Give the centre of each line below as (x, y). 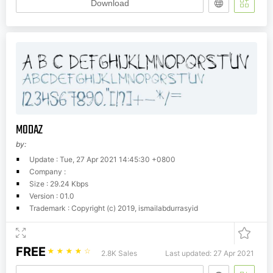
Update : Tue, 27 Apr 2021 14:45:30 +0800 (102, 160)
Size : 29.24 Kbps (59, 184)
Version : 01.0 (52, 196)
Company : (48, 172)
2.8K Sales (119, 253)
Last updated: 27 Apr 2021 (210, 253)
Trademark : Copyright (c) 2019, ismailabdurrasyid (114, 208)
